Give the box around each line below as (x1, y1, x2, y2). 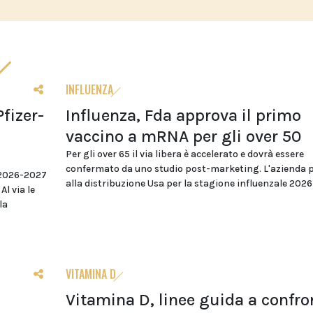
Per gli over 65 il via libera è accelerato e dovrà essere (65, 148, 304, 161)
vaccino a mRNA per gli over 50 (65, 126, 301, 147)
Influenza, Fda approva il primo (65, 105, 301, 126)
